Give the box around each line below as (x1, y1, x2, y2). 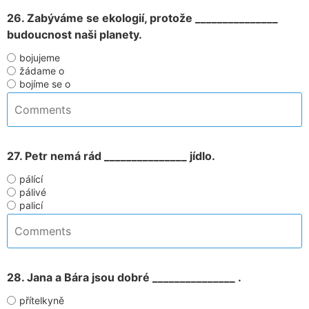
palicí (19, 199, 43, 211)
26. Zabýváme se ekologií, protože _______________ (7, 11, 278, 25)
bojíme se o (19, 78, 70, 90)
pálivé (19, 186, 46, 198)
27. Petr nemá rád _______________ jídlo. (7, 149, 215, 163)
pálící (19, 173, 43, 185)
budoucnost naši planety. (7, 28, 142, 41)
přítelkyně (19, 295, 64, 306)
